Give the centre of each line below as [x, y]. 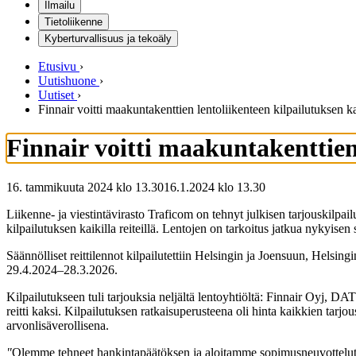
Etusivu [57, 66]
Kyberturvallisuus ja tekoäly [108, 39]
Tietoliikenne [74, 22]
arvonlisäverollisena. [58, 325]
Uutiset [56, 95]
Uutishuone [67, 81]
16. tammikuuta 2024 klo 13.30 [85, 187]
